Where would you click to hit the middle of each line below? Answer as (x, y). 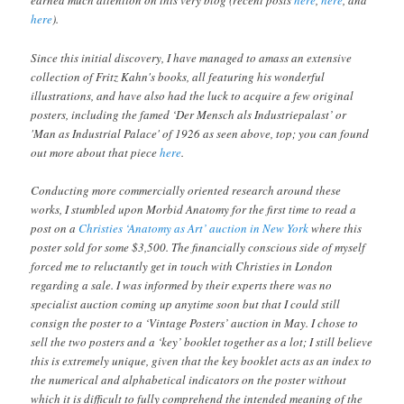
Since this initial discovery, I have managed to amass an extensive (192, 57)
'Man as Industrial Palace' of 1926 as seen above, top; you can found (200, 133)
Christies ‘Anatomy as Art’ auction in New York (194, 228)
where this (335, 228)
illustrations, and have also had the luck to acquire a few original (193, 95)
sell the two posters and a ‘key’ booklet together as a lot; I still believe (202, 341)
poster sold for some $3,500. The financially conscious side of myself (198, 247)
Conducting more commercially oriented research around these (186, 190)
